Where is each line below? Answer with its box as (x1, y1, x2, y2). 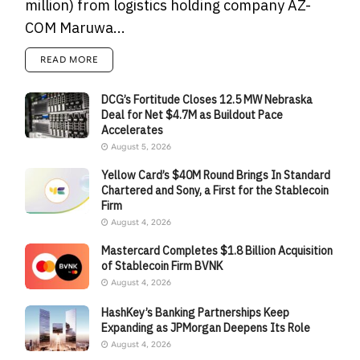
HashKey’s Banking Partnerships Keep (101, 305, 290, 320)
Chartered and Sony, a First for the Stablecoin (101, 182, 329, 198)
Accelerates (101, 122, 164, 137)
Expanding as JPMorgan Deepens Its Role (101, 320, 311, 335)
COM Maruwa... (25, 18, 126, 37)
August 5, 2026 (108, 141, 172, 152)
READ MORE (40, 53, 99, 65)
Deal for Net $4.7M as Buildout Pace (101, 107, 284, 122)
